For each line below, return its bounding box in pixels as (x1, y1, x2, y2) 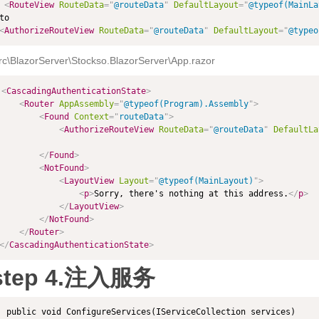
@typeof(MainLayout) (158, 175, 253, 186)
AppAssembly (58, 98, 114, 109)
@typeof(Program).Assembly (123, 98, 249, 109)
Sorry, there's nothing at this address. (93, 188, 288, 199)
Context (73, 111, 109, 122)
